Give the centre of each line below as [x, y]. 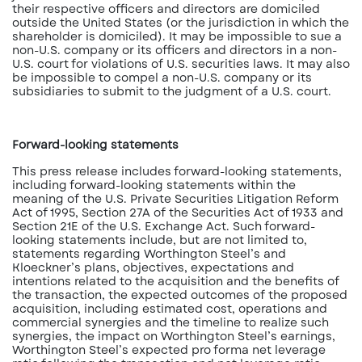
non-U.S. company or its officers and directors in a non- [175, 50]
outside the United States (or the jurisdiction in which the [181, 23]
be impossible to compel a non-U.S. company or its [162, 78]
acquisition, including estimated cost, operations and [170, 309]
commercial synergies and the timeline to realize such [170, 322]
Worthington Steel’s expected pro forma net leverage [169, 350]
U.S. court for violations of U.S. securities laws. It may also [181, 64]
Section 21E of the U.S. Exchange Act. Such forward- [164, 226]
